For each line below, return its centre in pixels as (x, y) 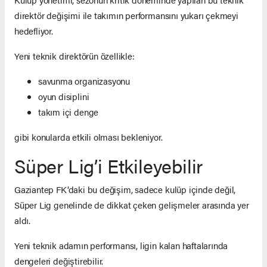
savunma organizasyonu (84, 80)
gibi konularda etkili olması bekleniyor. (89, 136)
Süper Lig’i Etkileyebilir (109, 165)
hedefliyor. (34, 30)
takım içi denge (69, 111)
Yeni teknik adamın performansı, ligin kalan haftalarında (121, 245)
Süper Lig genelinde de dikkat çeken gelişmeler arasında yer (132, 204)
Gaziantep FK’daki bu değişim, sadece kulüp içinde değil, (125, 189)
